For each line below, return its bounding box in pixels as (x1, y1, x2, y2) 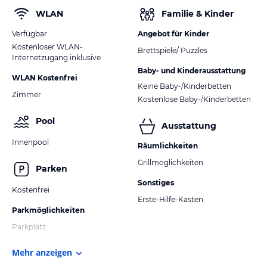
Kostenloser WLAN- (12, 42, 83, 51)
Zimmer (12, 89, 41, 99)
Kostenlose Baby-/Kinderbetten (138, 94, 251, 104)
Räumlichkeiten (138, 141, 198, 150)
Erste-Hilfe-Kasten (138, 194, 203, 204)
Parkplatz (12, 222, 46, 231)
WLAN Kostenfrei (12, 73, 77, 82)
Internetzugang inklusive (12, 52, 101, 62)
